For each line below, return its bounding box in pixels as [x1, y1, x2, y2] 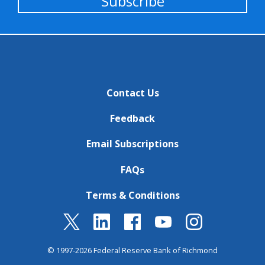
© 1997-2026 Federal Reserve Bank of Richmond [47, 244, 218, 256]
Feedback [110, 112, 155, 125]
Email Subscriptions [86, 137, 179, 151]
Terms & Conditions [85, 188, 180, 202]
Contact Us [106, 86, 159, 99]
